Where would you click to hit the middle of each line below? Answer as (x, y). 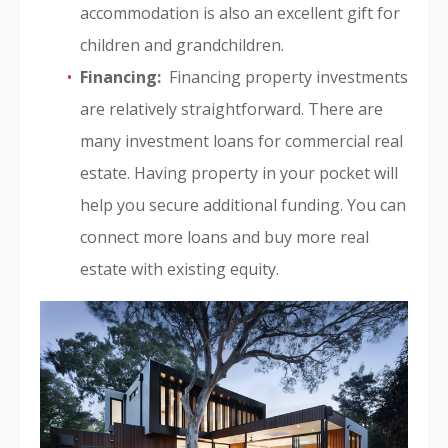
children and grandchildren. (182, 45)
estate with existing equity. (179, 269)
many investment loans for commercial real (241, 141)
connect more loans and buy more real (224, 237)
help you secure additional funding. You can (243, 205)
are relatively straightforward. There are (231, 109)
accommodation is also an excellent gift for (240, 13)
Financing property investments (286, 77)
